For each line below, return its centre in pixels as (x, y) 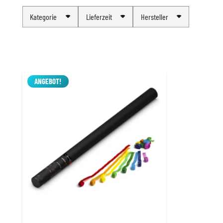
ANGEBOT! (48, 81)
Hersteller (154, 16)
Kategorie (44, 16)
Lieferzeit (99, 16)
